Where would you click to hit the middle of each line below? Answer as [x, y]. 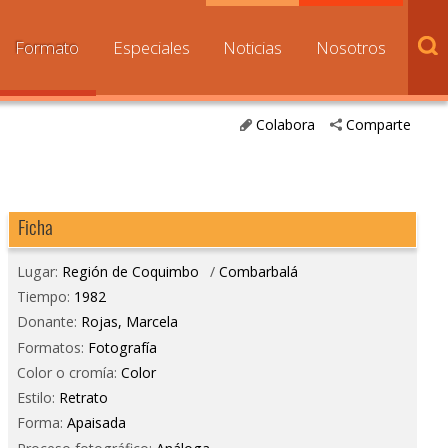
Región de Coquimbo [130, 272]
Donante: [48, 322]
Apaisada [96, 423]
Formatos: [52, 347]
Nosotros [351, 47]
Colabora [285, 125]
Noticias [253, 47]
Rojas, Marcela [129, 322]
